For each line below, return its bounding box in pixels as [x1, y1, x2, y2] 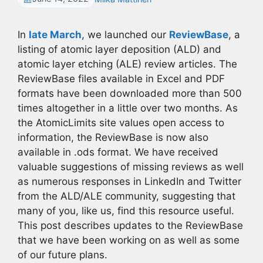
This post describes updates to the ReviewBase [18, 220, 243, 231]
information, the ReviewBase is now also [18, 131, 208, 143]
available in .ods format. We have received [18, 146, 218, 158]
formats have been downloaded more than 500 [18, 87, 242, 99]
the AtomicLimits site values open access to [18, 117, 224, 129]
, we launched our [82, 29, 169, 41]
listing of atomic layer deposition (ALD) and [18, 43, 221, 55]
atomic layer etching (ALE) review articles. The [18, 58, 237, 70]
